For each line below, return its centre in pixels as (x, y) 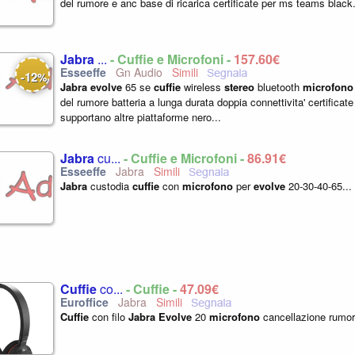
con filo (109, 317)
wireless (202, 87)
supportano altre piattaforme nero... (141, 117)
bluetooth (279, 87)
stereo (239, 87)
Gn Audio (137, 72)
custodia (110, 186)
